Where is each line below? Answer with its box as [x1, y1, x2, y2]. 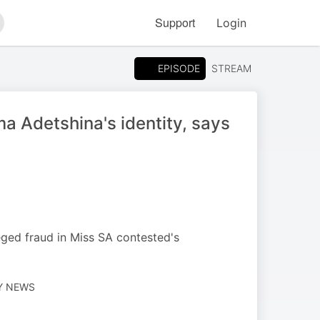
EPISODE [158, 61, 200, 74]
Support [155, 14, 195, 31]
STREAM [211, 62, 251, 74]
